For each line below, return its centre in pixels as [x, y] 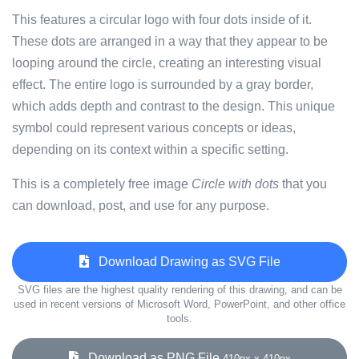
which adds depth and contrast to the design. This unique [173, 106]
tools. [179, 319]
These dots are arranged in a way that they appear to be [170, 41]
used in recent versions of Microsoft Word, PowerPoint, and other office [179, 304]
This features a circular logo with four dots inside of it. [162, 20]
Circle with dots [235, 184]
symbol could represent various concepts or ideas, [154, 128]
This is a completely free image [102, 184]
